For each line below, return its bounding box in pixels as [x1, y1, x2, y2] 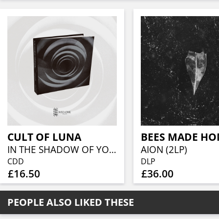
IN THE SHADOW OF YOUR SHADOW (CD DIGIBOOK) [109, 143, 117, 156]
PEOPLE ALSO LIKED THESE [7, 195, 134, 209]
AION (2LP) [140, 143, 187, 156]
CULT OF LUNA [7, 130, 82, 144]
